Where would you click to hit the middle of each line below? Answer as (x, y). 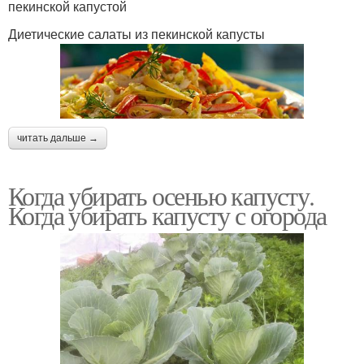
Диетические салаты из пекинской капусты (136, 34)
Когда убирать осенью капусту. (161, 195)
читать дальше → (58, 138)
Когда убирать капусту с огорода (167, 214)
